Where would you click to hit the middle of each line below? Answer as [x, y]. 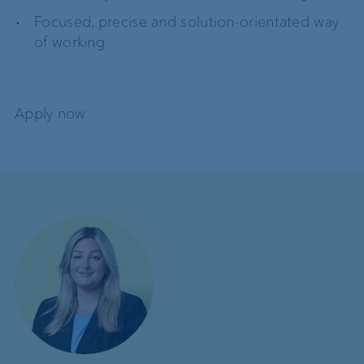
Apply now [50, 113]
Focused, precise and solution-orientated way [187, 22]
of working [70, 42]
